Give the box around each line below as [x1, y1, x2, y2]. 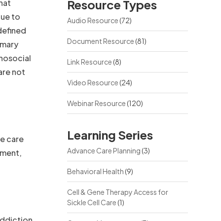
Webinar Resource [67, 99, 126, 108]
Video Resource [67, 78, 118, 87]
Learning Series [67, 127, 153, 142]
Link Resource [67, 57, 112, 66]
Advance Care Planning [67, 146, 141, 155]
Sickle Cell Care [67, 198, 116, 207]
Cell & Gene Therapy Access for [67, 187, 168, 196]
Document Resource [67, 37, 134, 45]
